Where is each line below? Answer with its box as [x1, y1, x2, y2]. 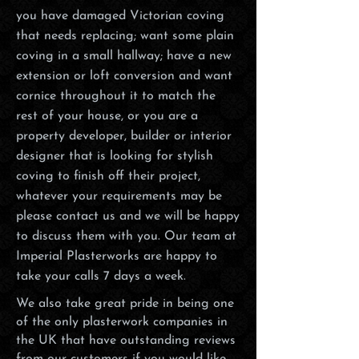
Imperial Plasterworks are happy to [16, 250, 217, 263]
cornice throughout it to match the [16, 90, 216, 103]
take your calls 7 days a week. [16, 270, 194, 283]
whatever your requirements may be [16, 190, 222, 203]
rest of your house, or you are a [16, 110, 198, 123]
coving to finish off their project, [16, 170, 200, 183]
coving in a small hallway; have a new [16, 50, 232, 63]
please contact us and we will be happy [16, 210, 240, 223]
